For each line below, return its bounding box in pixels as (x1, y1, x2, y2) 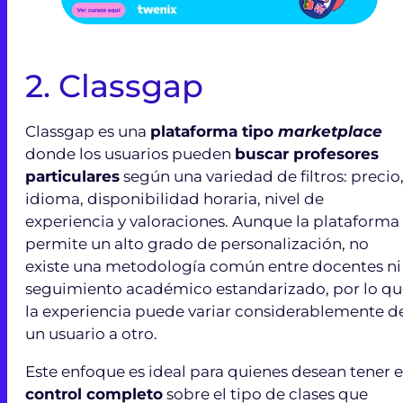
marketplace (278, 121, 382, 140)
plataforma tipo (150, 121, 278, 140)
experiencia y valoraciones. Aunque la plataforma (25, 211, 399, 230)
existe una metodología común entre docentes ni (25, 256, 401, 275)
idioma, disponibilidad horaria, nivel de (25, 189, 324, 208)
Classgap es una (25, 121, 150, 140)
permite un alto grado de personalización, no (25, 234, 369, 253)
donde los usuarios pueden (25, 144, 235, 163)
